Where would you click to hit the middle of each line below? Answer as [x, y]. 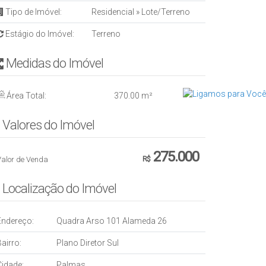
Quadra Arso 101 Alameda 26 [112, 221]
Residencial [114, 12]
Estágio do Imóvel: [39, 34]
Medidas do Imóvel [55, 63]
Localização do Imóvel [59, 189]
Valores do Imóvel [48, 125]
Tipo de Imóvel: [33, 12]
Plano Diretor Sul [88, 243]
